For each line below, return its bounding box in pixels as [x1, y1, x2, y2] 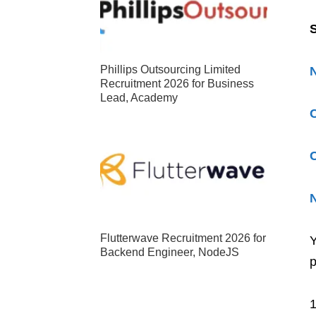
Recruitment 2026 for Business [100, 78, 254, 90]
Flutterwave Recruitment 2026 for [100, 231, 266, 244]
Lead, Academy [100, 92, 178, 104]
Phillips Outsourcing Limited [100, 63, 241, 76]
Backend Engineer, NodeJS [100, 245, 239, 258]
